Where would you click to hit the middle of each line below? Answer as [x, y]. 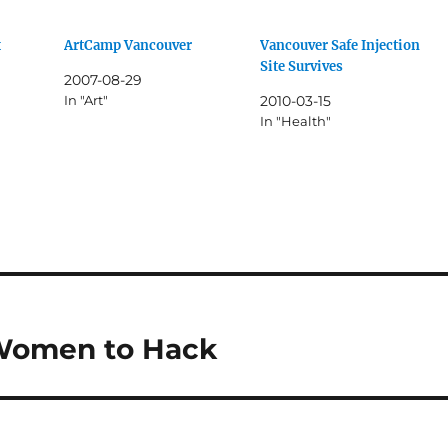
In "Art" [86, 100]
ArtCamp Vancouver [128, 46]
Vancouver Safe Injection [339, 46]
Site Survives [301, 67]
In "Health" [295, 121]
